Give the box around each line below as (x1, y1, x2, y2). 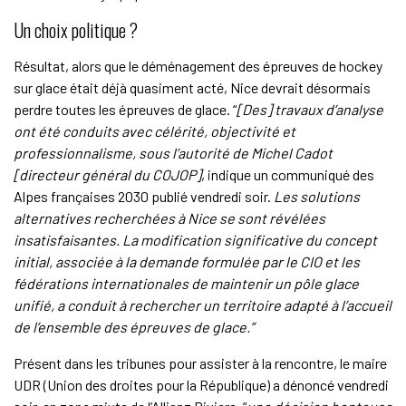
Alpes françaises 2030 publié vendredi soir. (13, 188, 274, 206)
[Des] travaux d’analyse (236, 101, 383, 119)
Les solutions (273, 188, 360, 206)
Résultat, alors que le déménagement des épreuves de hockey (13, 57, 382, 75)
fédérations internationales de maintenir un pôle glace (13, 275, 359, 293)
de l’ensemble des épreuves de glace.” (13, 318, 254, 336)
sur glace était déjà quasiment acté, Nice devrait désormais (13, 79, 371, 97)
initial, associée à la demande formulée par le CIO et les (13, 253, 360, 271)
